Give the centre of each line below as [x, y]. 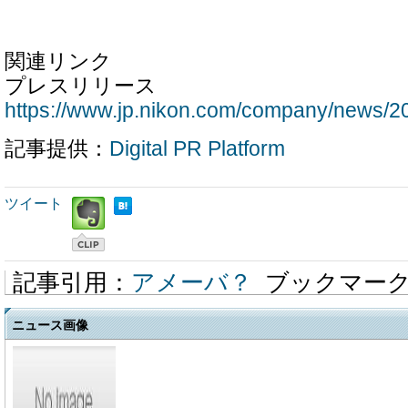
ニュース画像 [50, 325]
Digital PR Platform [197, 149]
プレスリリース [81, 86]
